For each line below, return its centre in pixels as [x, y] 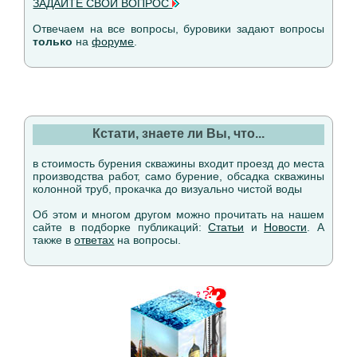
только [53, 41]
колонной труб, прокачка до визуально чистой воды [168, 189]
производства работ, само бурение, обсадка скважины [178, 176]
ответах [94, 240]
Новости [286, 227]
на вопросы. [148, 240]
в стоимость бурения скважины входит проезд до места [178, 163]
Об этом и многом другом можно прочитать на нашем [178, 214]
